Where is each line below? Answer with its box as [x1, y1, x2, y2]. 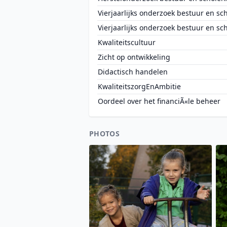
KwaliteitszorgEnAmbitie [98, 82, 181, 91]
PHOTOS [89, 129, 120, 138]
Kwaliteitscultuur [98, 37, 156, 47]
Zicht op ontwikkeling [98, 52, 170, 62]
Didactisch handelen [98, 67, 168, 77]
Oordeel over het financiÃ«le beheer [98, 96, 220, 106]
